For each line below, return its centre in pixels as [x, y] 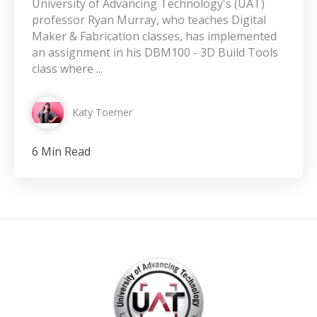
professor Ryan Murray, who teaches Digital [149, 19]
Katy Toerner [102, 112]
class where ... [67, 68]
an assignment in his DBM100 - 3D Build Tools [155, 52]
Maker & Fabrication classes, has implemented [154, 36]
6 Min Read [61, 151]
